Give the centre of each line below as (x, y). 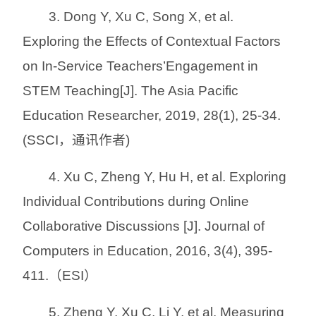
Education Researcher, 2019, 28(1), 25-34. (152, 115)
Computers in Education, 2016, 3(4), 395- (147, 250)
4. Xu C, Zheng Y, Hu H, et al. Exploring (168, 176)
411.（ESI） (60, 275)
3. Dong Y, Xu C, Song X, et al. (141, 16)
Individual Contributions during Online (136, 201)
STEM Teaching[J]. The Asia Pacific (130, 90)
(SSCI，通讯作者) (76, 140)
